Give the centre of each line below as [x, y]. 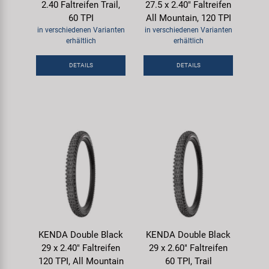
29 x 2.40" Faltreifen [81, 248]
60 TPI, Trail [188, 261]
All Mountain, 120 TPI [188, 18]
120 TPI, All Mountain [81, 261]
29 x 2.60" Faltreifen [188, 248]
